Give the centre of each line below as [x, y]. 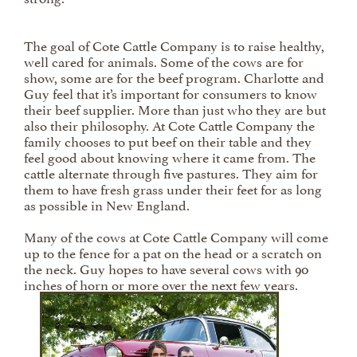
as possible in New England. [107, 204]
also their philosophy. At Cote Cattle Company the [169, 124]
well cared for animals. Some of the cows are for [164, 61]
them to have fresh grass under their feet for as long [173, 188]
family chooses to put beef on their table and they [168, 140]
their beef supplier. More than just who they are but [175, 108]
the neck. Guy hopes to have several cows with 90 [166, 268]
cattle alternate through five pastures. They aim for [171, 172]
